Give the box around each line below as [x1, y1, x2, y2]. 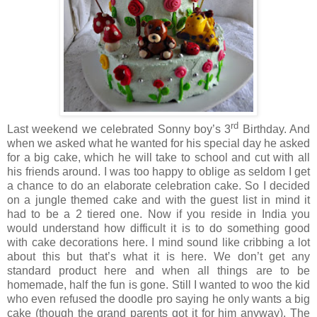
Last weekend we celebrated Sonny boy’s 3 [7, 123, 231, 136]
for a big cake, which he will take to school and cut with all [7, 151, 310, 164]
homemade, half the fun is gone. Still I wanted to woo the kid [7, 279, 310, 292]
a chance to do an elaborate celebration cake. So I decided [7, 180, 310, 192]
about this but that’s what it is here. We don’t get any [7, 250, 310, 263]
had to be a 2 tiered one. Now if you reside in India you [7, 208, 310, 221]
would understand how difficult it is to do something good [7, 222, 310, 235]
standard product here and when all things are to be [7, 265, 310, 277]
